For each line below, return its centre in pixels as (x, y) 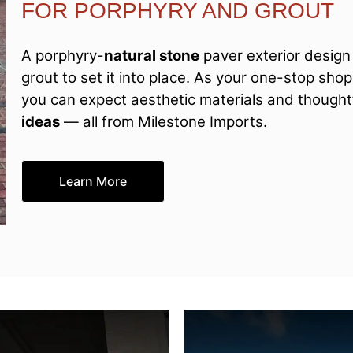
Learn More (93, 181)
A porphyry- (63, 55)
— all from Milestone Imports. (163, 121)
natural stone (152, 55)
